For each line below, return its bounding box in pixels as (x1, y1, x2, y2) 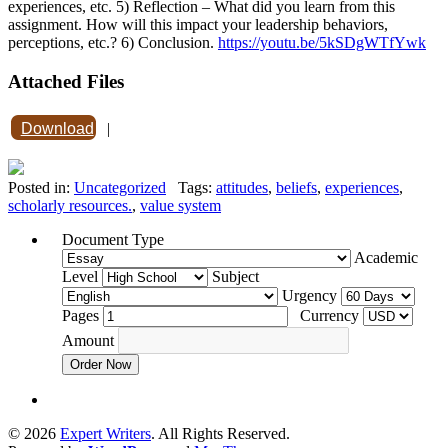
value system (140, 196, 221, 214)
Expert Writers (60, 424, 151, 442)
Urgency (282, 286, 337, 304)
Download (20, 119, 94, 137)
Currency (300, 306, 359, 324)
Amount (62, 331, 114, 349)
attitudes (216, 178, 268, 196)
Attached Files (8, 70, 124, 92)
